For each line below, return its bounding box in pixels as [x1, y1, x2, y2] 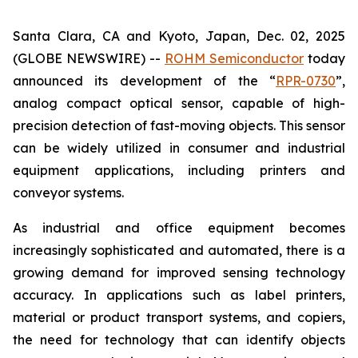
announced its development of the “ [13, 73, 276, 89]
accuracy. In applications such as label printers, [13, 287, 345, 303]
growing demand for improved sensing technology [13, 265, 345, 280]
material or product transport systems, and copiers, [13, 309, 345, 325]
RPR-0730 [276, 73, 336, 89]
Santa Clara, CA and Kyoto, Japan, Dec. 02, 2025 [13, 28, 345, 44]
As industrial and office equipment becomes [13, 220, 345, 236]
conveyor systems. [13, 185, 124, 201]
